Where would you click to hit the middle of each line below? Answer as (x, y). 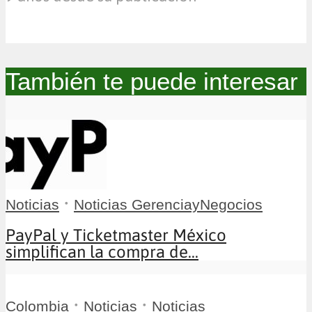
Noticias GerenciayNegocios (168, 205)
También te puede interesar (152, 81)
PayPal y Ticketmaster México (116, 235)
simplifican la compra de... (102, 252)
